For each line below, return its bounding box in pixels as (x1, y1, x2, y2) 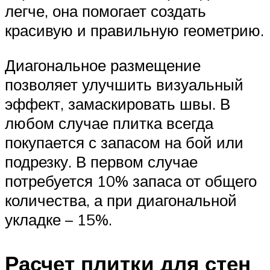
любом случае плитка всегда (5, 113, 213, 133)
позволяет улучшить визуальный (5, 74, 243, 94)
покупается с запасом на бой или (5, 132, 243, 152)
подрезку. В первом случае (5, 151, 198, 171)
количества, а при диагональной (5, 190, 237, 210)
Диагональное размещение (5, 55, 201, 75)
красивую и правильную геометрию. (5, 20, 264, 40)
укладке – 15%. (5, 209, 112, 229)
